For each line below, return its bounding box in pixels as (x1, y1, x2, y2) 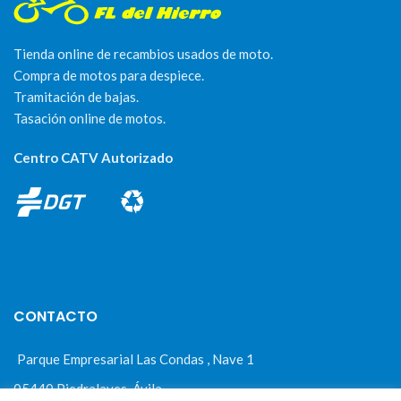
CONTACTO (13, 306, 98, 328)
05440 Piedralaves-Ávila (13, 380, 162, 397)
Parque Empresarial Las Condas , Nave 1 (17, 351, 254, 368)
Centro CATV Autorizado (13, 149, 173, 166)
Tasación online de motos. (13, 110, 166, 127)
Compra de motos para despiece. (13, 67, 204, 84)
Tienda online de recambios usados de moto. (13, 46, 273, 63)
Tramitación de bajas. (13, 89, 139, 106)
